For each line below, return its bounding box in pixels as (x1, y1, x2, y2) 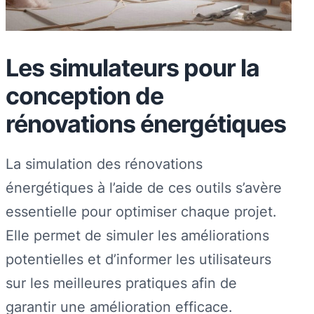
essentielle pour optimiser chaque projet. (6, 202, 277, 220)
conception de (6, 81, 163, 110)
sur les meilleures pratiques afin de (6, 273, 237, 292)
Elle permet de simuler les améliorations (6, 226, 269, 244)
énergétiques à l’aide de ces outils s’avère (6, 178, 282, 196)
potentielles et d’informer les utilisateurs (6, 250, 271, 268)
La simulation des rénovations (6, 154, 203, 172)
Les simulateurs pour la (6, 53, 259, 82)
